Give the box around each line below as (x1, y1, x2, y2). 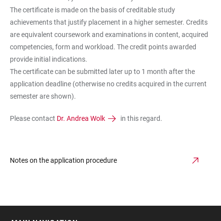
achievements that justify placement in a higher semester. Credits (10, 18, 208, 26)
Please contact (10, 114, 57, 122)
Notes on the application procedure (10, 156, 117, 164)
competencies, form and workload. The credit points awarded (10, 43, 196, 51)
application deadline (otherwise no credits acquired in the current (10, 80, 207, 88)
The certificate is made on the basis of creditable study (10, 6, 175, 14)
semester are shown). (10, 92, 76, 100)
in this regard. (119, 114, 162, 122)
